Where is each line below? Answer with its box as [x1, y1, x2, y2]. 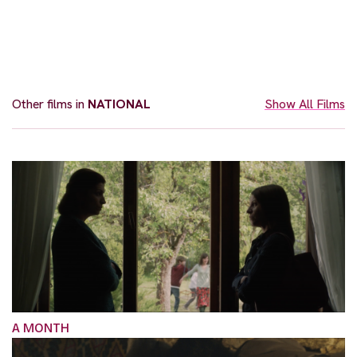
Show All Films [265, 95, 345, 112]
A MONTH [12, 320, 69, 336]
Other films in [12, 95, 88, 112]
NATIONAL [88, 95, 151, 112]
